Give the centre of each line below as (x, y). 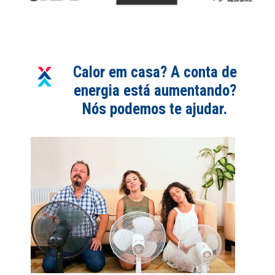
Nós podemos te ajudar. (155, 109)
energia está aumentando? (155, 91)
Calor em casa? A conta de (155, 72)
